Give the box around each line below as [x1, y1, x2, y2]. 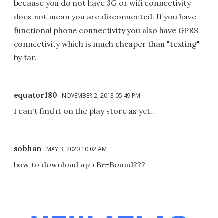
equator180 [14, 90, 57, 100]
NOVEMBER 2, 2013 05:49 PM [62, 91, 140, 100]
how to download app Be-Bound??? [14, 159, 145, 169]
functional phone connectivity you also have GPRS [14, 25, 198, 35]
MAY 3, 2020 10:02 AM [46, 145, 107, 153]
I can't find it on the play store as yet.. [14, 106, 154, 116]
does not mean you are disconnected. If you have [14, 11, 196, 21]
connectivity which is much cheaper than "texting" [14, 38, 200, 49]
